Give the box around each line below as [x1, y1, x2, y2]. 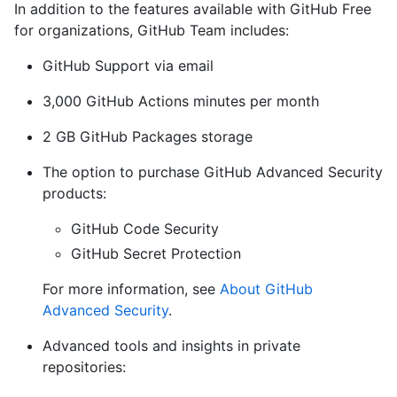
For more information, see [43, 279, 220, 298]
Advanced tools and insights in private [43, 336, 300, 354]
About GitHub [220, 279, 313, 298]
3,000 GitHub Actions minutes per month [43, 91, 319, 110]
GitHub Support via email [43, 56, 214, 74]
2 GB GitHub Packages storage [43, 127, 253, 145]
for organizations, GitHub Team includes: [14, 20, 289, 39]
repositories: [43, 357, 126, 376]
